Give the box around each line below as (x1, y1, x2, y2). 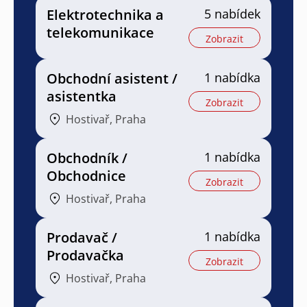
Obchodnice (47, 166, 126, 185)
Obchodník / (47, 148, 127, 167)
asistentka (47, 86, 116, 106)
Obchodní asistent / (47, 69, 177, 88)
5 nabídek (204, 5, 260, 22)
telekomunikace (47, 23, 154, 42)
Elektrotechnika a (47, 5, 164, 24)
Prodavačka (47, 245, 124, 265)
